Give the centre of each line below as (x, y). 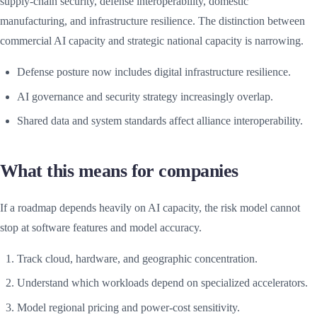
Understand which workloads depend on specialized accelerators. (162, 283)
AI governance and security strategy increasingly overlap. (145, 96)
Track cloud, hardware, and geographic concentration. (137, 258)
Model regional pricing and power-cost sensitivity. (128, 307)
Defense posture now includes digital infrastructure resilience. (154, 72)
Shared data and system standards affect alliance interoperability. (160, 121)
